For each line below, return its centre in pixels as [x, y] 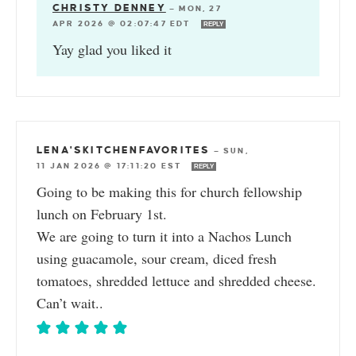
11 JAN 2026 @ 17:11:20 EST [111, 165]
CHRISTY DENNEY [109, 8]
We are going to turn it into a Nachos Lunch [164, 236]
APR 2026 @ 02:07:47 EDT [124, 23]
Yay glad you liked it [112, 49]
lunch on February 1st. [102, 213]
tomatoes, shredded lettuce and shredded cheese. [176, 280]
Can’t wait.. [70, 302]
